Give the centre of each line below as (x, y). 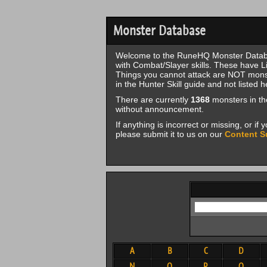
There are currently (153, 100)
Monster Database (159, 31)
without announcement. (159, 109)
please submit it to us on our (170, 134)
